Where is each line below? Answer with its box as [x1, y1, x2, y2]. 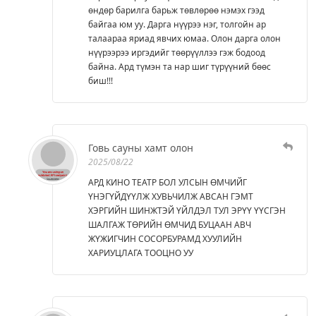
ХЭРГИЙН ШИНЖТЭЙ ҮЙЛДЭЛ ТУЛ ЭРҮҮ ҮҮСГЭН [88, 204, 286, 217]
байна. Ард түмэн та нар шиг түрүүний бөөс [88, 60, 271, 73]
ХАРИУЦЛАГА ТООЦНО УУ [88, 246, 193, 259]
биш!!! [88, 74, 113, 87]
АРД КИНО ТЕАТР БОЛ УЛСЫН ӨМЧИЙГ [88, 176, 247, 188]
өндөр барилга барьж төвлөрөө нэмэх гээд [88, 4, 265, 16]
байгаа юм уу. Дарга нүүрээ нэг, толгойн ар [88, 18, 266, 30]
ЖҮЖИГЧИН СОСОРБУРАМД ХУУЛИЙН [88, 232, 242, 245]
